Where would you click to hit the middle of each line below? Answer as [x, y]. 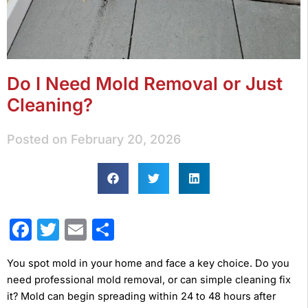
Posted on [37, 139]
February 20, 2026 [126, 139]
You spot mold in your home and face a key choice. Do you [148, 263]
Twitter [95, 229]
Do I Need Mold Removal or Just [145, 83]
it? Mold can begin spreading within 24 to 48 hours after [141, 296]
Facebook [83, 229]
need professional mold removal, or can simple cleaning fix [149, 279]
